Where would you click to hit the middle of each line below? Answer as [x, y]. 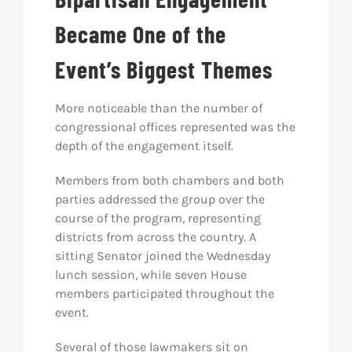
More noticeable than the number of [158, 108]
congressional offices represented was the [175, 127]
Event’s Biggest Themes [163, 69]
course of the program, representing [158, 218]
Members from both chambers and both [169, 180]
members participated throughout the [164, 293]
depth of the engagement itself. [144, 146]
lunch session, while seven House [150, 275]
